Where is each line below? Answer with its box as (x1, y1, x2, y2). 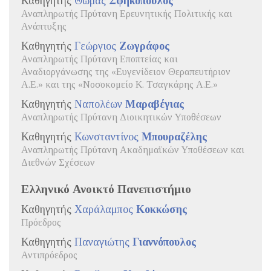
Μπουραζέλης (142, 130, 207, 143)
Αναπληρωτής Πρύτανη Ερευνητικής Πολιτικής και (21, 8, 232, 19)
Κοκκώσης (136, 203, 187, 215)
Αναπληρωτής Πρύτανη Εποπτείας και (21, 53, 178, 65)
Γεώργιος (74, 39, 119, 52)
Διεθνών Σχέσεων (21, 157, 95, 168)
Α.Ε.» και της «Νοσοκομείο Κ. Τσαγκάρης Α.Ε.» (21, 79, 218, 90)
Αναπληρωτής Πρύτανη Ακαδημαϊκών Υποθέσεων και (21, 144, 244, 155)
